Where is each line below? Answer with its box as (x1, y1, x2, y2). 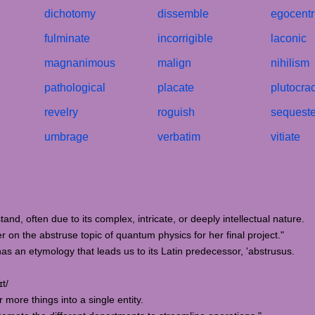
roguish (157, 106, 195, 118)
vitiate (271, 131, 300, 143)
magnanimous (44, 57, 115, 69)
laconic (271, 32, 307, 44)
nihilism (271, 57, 309, 69)
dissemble (157, 8, 209, 20)
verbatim (157, 131, 200, 143)
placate (157, 82, 194, 94)
